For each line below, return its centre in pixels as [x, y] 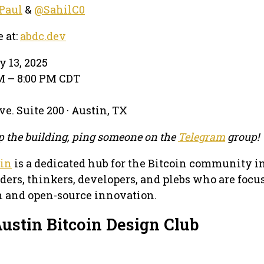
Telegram [202, 136]
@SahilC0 [60, 9]
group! [242, 136]
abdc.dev [43, 36]
